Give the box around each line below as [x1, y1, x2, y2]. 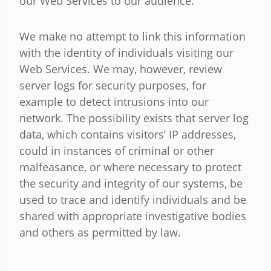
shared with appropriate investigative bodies [19, 209, 246, 224]
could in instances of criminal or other [19, 143, 214, 158]
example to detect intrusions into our [19, 94, 209, 109]
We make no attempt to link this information [19, 29, 246, 44]
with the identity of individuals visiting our [19, 45, 233, 60]
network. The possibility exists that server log [19, 111, 249, 126]
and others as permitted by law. [19, 225, 181, 240]
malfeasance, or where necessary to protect [19, 160, 241, 175]
